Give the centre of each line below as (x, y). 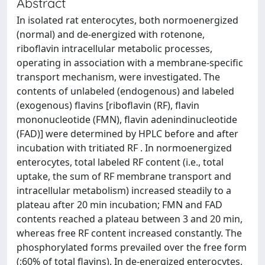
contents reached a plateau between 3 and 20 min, (130, 219)
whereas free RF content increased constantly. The (129, 233)
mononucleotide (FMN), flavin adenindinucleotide (127, 119)
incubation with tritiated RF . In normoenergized (124, 148)
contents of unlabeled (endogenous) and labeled (125, 91)
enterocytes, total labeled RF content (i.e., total (120, 162)
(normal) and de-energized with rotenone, (111, 34)
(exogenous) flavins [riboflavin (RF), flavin (108, 105)
